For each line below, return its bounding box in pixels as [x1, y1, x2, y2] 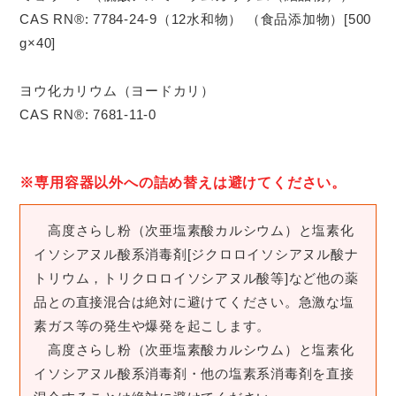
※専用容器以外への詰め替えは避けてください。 [19, 175, 346, 190]
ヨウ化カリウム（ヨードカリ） [19, 83, 215, 98]
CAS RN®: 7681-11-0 [19, 107, 156, 122]
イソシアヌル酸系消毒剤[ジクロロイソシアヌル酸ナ [34, 247, 359, 262]
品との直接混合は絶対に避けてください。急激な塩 [34, 294, 354, 309]
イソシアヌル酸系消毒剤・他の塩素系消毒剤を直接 [34, 366, 354, 381]
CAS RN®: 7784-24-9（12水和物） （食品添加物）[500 [19, 11, 372, 27]
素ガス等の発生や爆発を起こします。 [34, 318, 271, 333]
